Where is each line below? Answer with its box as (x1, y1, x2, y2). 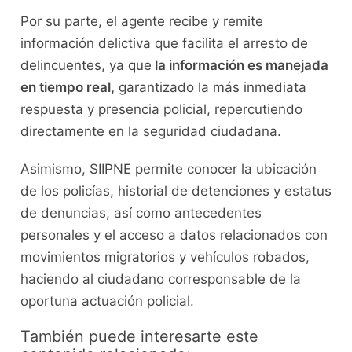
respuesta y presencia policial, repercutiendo (20, 101, 302, 118)
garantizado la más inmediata (114, 79, 306, 96)
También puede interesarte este (20, 327, 258, 346)
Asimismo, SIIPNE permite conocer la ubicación (20, 161, 317, 178)
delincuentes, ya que (20, 57, 152, 74)
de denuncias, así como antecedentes (20, 205, 262, 222)
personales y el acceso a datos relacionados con (20, 227, 328, 244)
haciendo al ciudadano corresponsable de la (20, 271, 301, 288)
